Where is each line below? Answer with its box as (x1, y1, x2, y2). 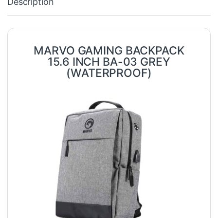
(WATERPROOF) (66, 66, 152, 80)
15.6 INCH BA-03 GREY (48, 54, 170, 69)
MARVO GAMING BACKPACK (34, 43, 184, 57)
